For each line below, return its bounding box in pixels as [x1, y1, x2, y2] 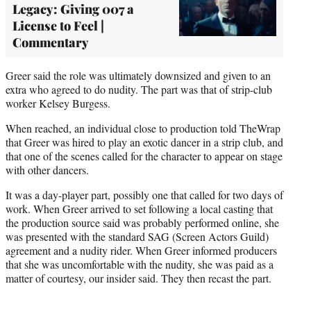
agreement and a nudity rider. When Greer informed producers [6, 242, 277, 258]
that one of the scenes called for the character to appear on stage [6, 148, 283, 163]
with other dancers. [6, 162, 89, 177]
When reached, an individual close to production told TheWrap [6, 120, 280, 135]
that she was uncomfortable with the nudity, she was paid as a [6, 256, 274, 271]
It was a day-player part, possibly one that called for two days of [6, 187, 283, 202]
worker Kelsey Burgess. [6, 95, 110, 110]
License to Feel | [12, 17, 104, 34]
